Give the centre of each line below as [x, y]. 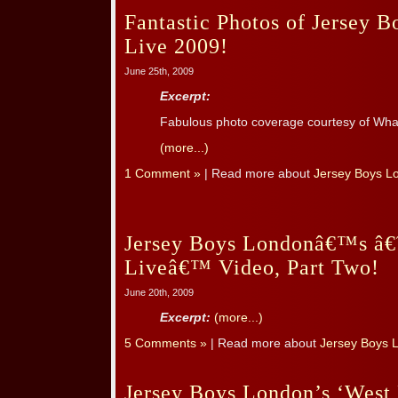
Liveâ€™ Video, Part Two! [252, 268]
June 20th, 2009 [159, 293]
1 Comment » [163, 174]
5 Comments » [166, 344]
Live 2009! [176, 47]
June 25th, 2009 [159, 72]
